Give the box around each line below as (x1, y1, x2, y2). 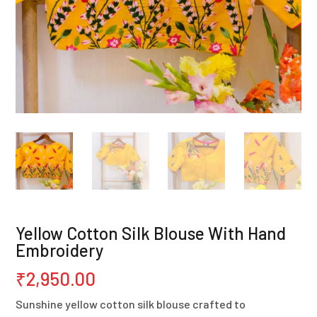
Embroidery (16, 239, 104, 260)
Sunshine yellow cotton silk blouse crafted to (16, 296, 246, 311)
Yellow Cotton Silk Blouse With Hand (16, 222, 287, 243)
